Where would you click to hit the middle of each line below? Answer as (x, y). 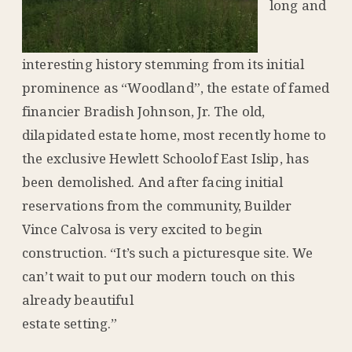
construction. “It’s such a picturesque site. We (168, 253)
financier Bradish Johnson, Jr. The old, (144, 112)
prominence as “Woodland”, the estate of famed (176, 88)
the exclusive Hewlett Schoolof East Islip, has (166, 159)
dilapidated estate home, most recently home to (174, 135)
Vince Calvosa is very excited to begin (143, 229)
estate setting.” (70, 324)
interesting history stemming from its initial (163, 64)
